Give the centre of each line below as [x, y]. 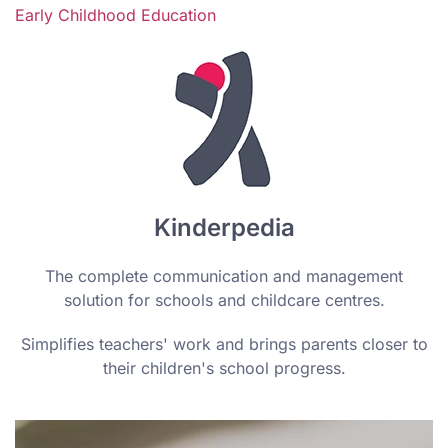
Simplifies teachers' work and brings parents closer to [224, 344]
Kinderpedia [224, 228]
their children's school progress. [224, 368]
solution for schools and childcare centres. [224, 300]
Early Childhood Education [115, 15]
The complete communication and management [224, 276]
